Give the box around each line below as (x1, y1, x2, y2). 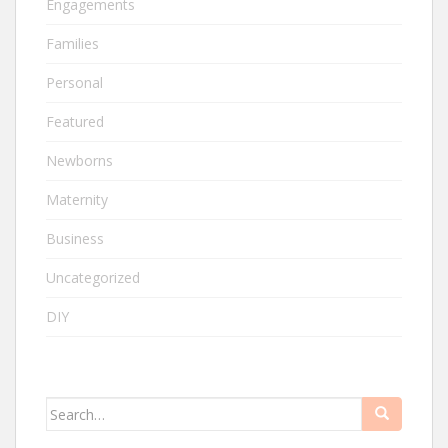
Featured (46, 112, 104, 132)
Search (45, 398, 94, 418)
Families (46, 34, 99, 54)
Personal (46, 73, 103, 93)
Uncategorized (46, 268, 140, 288)
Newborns (46, 151, 113, 171)
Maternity (46, 190, 108, 210)
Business (46, 229, 104, 249)
